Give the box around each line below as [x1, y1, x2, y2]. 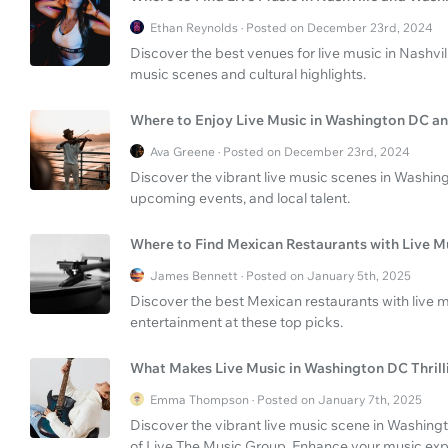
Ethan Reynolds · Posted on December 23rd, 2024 [150, 19, 433, 35]
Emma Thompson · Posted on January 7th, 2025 [150, 391, 422, 407]
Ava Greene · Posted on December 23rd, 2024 [150, 143, 410, 159]
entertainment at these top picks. [130, 312, 343, 331]
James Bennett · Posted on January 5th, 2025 [150, 267, 411, 283]
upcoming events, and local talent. [130, 188, 350, 207]
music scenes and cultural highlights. [130, 64, 366, 83]
